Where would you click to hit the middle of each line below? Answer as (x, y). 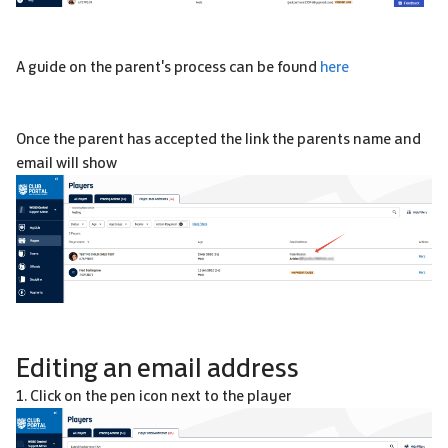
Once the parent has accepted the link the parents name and (218, 139)
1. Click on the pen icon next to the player (153, 396)
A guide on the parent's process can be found (168, 67)
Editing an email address (157, 368)
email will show (66, 163)
